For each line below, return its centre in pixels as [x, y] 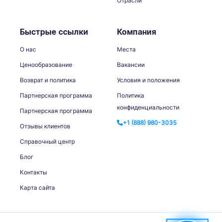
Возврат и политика [48, 80]
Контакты [33, 172]
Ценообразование [46, 64]
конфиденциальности [148, 107]
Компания [137, 31]
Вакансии [131, 64]
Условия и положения [148, 80]
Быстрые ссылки [54, 31]
